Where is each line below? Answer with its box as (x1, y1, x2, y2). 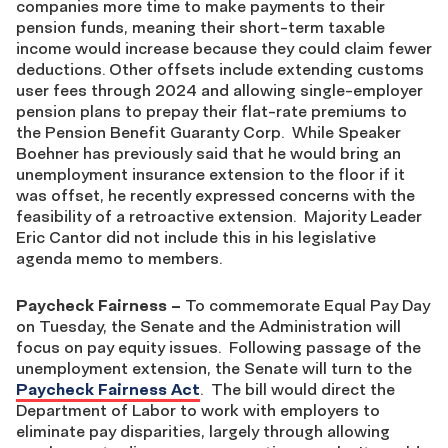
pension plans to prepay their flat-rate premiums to (16, 101, 407, 121)
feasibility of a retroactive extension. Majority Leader (16, 206, 422, 226)
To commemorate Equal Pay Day (185, 295, 430, 315)
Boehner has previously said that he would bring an (16, 143, 401, 163)
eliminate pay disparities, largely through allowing (16, 421, 390, 441)
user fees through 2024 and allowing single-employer (16, 80, 423, 100)
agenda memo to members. (16, 248, 222, 268)
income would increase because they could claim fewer (16, 38, 432, 58)
